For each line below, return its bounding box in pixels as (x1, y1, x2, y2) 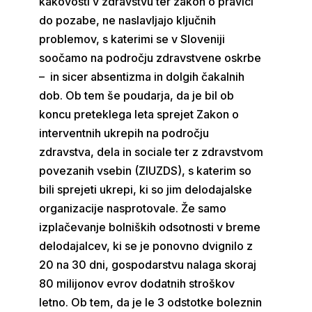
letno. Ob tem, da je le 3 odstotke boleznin (39, 295, 263, 309)
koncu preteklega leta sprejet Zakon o (39, 107, 240, 121)
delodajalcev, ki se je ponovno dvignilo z (39, 239, 253, 253)
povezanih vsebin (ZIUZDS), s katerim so (39, 164, 252, 178)
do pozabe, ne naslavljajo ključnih (39, 13, 217, 27)
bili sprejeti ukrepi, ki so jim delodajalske (39, 182, 253, 196)
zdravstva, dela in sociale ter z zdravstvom (39, 145, 264, 159)
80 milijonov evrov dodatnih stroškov (39, 276, 235, 290)
